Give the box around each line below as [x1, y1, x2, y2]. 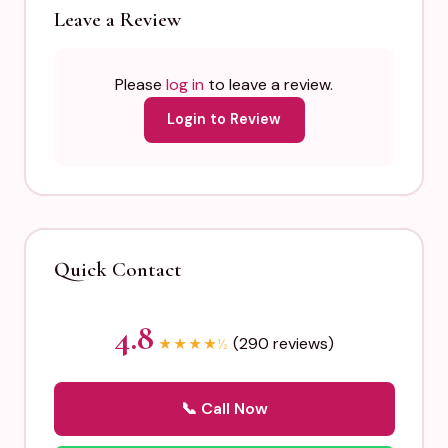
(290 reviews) [233, 332, 334, 354]
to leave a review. [204, 73, 333, 95]
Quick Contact [53, 256, 182, 282]
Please [115, 73, 166, 95]
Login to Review [167, 110, 281, 128]
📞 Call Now [180, 398, 268, 419]
